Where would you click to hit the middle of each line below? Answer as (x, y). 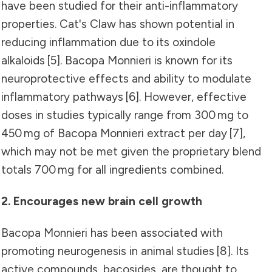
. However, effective (193, 97)
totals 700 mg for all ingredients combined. (112, 169)
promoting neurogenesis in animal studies (109, 251)
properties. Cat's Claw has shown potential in (118, 24)
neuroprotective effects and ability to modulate (126, 78)
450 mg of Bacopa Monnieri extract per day (114, 133)
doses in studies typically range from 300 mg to (125, 115)
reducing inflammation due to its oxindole (108, 42)
